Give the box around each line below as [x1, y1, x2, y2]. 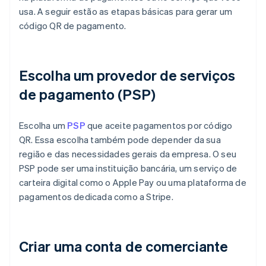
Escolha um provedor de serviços [19, 65, 236, 84]
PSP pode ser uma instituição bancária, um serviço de [19, 161, 237, 174]
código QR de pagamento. [19, 19, 126, 31]
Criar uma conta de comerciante [19, 236, 228, 255]
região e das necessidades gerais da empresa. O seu [19, 147, 237, 160]
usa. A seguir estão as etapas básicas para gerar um [19, 5, 233, 17]
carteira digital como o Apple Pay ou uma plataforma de [19, 176, 246, 188]
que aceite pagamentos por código [85, 119, 233, 131]
